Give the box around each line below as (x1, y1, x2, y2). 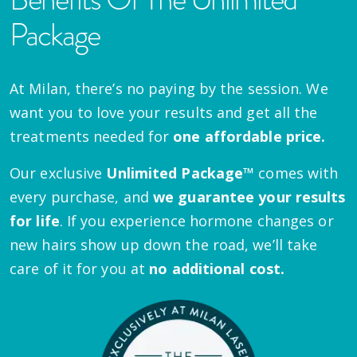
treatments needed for (10, 126, 174, 146)
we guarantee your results (153, 186, 346, 206)
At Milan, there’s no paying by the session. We (10, 78, 328, 98)
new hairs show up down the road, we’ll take (10, 234, 318, 254)
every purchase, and (10, 186, 154, 206)
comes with (254, 163, 339, 182)
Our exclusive (10, 163, 107, 182)
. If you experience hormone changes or (59, 210, 334, 230)
